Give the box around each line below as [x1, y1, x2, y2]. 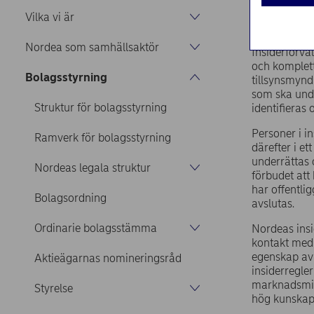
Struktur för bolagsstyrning [34, 100, 167, 114]
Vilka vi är [25, 10, 74, 24]
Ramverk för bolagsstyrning [34, 130, 171, 144]
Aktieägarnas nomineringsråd [34, 251, 182, 265]
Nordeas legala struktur [34, 161, 151, 175]
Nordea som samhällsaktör [25, 40, 159, 54]
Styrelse [34, 281, 73, 295]
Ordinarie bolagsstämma [34, 221, 157, 235]
